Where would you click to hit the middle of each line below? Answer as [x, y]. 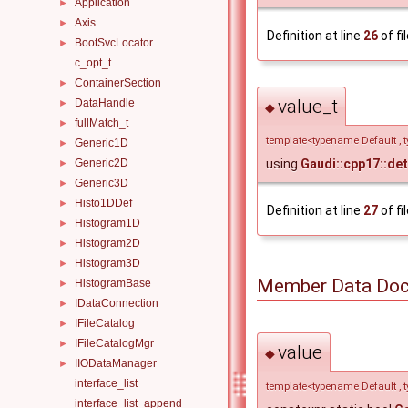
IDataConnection [117, 303]
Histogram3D [107, 263]
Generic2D [102, 163]
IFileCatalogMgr [114, 343]
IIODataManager [116, 363]
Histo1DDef [103, 203]
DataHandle [105, 103]
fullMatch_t [102, 123]
